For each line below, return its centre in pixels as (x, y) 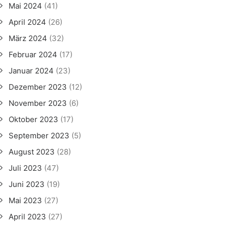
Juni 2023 (27, 184)
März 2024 (28, 38)
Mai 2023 (25, 200)
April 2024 (27, 22)
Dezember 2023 (38, 87)
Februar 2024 (33, 54)
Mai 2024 (25, 6)
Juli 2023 (25, 168)
